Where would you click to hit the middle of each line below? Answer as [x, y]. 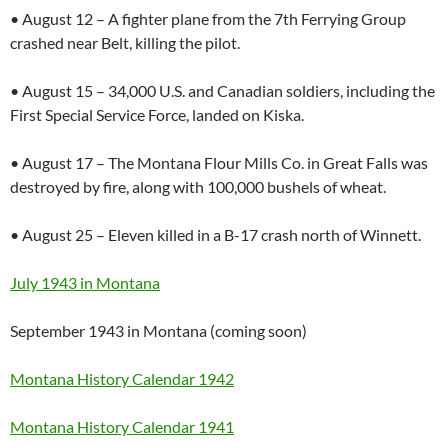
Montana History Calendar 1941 [122, 426]
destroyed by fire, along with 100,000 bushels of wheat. [198, 186]
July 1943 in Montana [85, 282]
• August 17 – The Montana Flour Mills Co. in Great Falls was [219, 162]
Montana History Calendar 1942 [122, 378]
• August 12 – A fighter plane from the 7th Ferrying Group [208, 18]
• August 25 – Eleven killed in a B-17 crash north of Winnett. [215, 234]
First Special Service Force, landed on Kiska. [157, 114]
